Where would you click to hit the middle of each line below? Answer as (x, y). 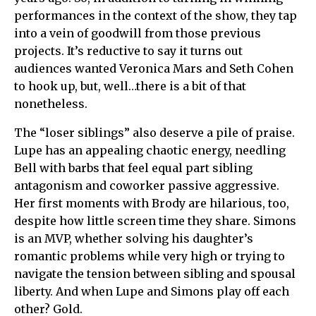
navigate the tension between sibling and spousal (155, 273)
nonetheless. (51, 103)
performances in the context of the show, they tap (156, 15)
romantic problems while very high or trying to (150, 256)
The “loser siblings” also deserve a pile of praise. (154, 132)
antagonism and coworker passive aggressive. (147, 185)
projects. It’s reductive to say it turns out (128, 50)
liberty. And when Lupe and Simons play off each (152, 291)
